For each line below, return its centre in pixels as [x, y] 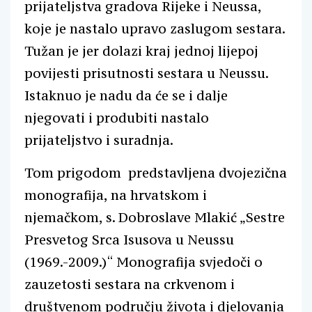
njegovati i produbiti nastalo [117, 117]
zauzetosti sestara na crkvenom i [130, 284]
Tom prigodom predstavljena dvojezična [156, 172]
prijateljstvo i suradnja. [99, 140]
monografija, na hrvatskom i [116, 195]
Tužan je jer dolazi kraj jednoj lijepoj [141, 50]
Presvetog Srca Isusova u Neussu [129, 239]
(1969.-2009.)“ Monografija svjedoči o [143, 262]
